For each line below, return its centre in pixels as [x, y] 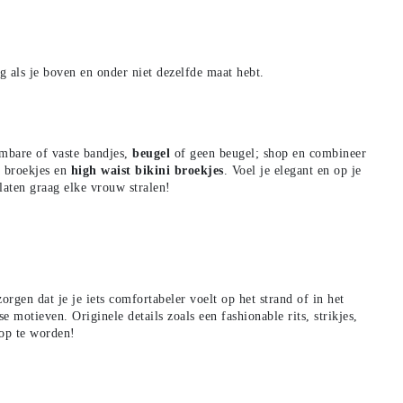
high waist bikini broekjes [147, 170]
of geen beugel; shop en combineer [269, 153]
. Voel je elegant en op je [292, 170]
